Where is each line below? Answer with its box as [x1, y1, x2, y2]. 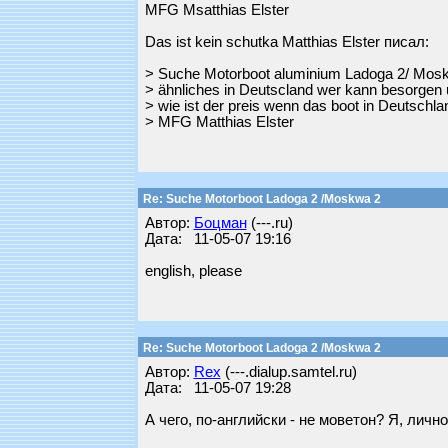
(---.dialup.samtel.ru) [220, 364, 357, 380]
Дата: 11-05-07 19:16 [144, 231, 291, 247]
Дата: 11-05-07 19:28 [144, 380, 291, 396]
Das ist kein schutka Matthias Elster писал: [144, 34, 429, 50]
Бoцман [193, 215, 247, 231]
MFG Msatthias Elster [144, 2, 289, 18]
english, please [144, 263, 242, 279]
